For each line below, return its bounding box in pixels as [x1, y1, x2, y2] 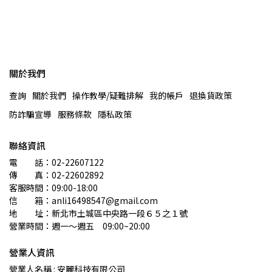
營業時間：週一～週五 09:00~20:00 [9, 220, 150, 232]
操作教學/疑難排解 [72, 89, 143, 101]
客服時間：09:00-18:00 [9, 182, 98, 194]
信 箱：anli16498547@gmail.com [9, 194, 158, 206]
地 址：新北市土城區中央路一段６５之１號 [9, 207, 188, 219]
